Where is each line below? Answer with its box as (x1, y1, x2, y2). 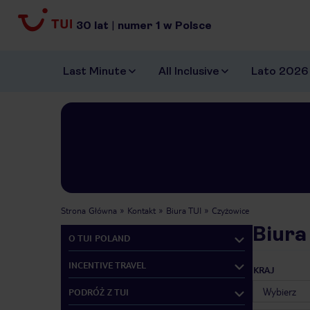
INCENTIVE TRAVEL (69, 259, 146, 271)
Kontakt (127, 205, 156, 217)
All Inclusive (158, 64, 219, 78)
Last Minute (63, 64, 127, 78)
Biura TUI (166, 205, 201, 217)
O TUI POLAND (69, 232, 130, 244)
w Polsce (163, 18, 212, 32)
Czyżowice (212, 205, 249, 217)
